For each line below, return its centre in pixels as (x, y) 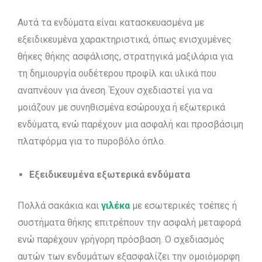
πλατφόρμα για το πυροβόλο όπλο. (92, 141)
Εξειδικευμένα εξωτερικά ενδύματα (110, 174)
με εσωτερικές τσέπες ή (183, 205)
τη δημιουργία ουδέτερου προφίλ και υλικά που (117, 73)
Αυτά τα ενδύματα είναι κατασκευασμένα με (111, 22)
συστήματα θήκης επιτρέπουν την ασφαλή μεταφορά (129, 222)
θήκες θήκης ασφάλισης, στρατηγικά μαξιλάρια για (125, 56)
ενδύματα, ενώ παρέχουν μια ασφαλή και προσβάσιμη (130, 124)
